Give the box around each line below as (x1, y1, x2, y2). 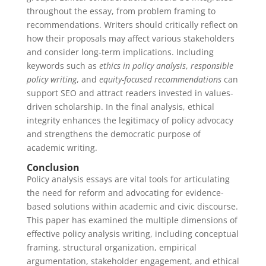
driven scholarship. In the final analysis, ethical (26, 101, 214, 112)
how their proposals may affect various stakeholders (26, 33, 235, 44)
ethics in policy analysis (99, 60, 186, 71)
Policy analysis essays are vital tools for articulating (26, 173, 230, 185)
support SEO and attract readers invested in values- (26, 87, 233, 99)
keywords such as (26, 60, 99, 71)
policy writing (26, 74, 77, 85)
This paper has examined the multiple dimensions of (26, 214, 237, 226)
